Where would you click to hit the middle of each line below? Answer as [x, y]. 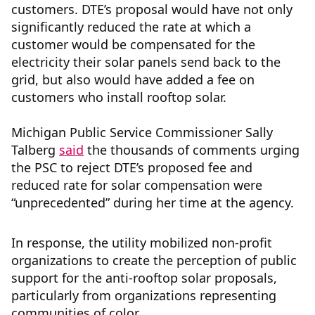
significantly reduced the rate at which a [131, 27]
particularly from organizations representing [144, 296]
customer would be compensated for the [133, 45]
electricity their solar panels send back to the [146, 62]
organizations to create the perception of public [154, 261]
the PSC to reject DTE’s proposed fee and [132, 168]
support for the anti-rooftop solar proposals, [144, 278]
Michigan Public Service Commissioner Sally [142, 133]
